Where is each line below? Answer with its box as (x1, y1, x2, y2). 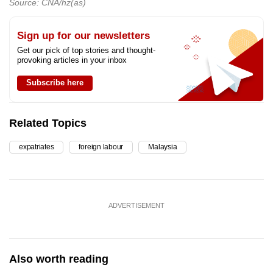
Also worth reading (9, 253, 108, 266)
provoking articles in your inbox (17, 55, 127, 65)
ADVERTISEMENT (108, 202, 165, 210)
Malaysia (148, 143, 177, 152)
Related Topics (9, 117, 87, 130)
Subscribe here (26, 78, 83, 88)
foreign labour (79, 143, 124, 152)
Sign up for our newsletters (17, 30, 150, 42)
